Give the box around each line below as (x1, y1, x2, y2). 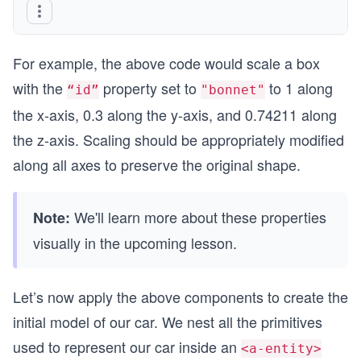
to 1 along (265, 77, 333, 98)
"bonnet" (201, 81, 265, 98)
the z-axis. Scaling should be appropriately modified (13, 128, 344, 150)
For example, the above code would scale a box (13, 52, 320, 73)
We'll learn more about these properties (70, 205, 326, 227)
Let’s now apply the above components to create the (13, 285, 348, 307)
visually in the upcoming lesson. (33, 231, 237, 253)
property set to (99, 77, 201, 98)
